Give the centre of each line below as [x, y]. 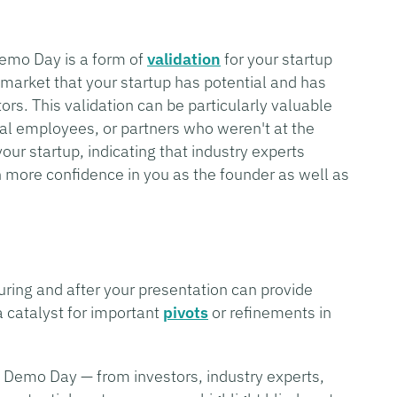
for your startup [276, 58]
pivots [186, 312]
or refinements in [270, 312]
